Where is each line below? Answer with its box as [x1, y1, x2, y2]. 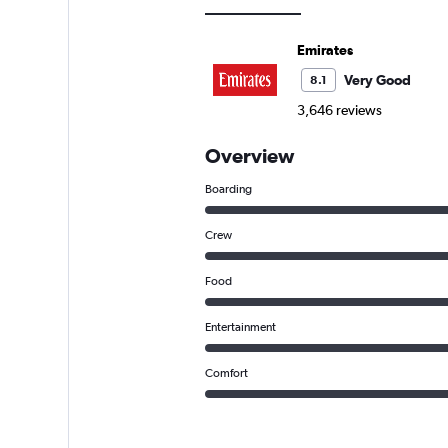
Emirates [296, 42, 353, 59]
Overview [204, 144, 294, 168]
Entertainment [204, 320, 276, 335]
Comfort [204, 366, 248, 381]
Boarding [204, 182, 252, 197]
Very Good [343, 72, 411, 89]
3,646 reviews [296, 102, 382, 119]
